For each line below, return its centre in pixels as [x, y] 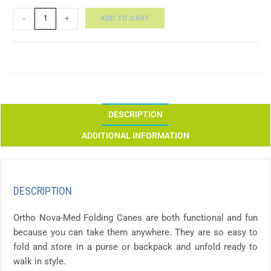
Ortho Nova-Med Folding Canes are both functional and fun [135, 217]
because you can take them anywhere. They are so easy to [135, 232]
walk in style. [40, 261]
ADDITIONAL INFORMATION [135, 135]
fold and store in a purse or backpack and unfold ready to [135, 247]
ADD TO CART [125, 18]
